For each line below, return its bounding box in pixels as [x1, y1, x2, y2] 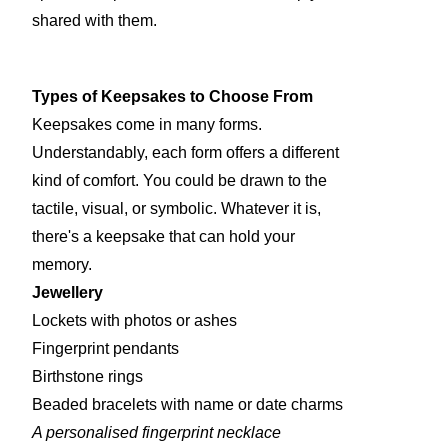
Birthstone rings [32, 368, 143, 386]
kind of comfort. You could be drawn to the [32, 172, 327, 190]
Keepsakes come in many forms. [32, 116, 266, 134]
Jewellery [32, 284, 103, 302]
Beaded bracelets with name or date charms [32, 396, 343, 414]
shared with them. [32, 12, 157, 30]
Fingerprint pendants [32, 340, 179, 358]
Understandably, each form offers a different [32, 144, 339, 162]
